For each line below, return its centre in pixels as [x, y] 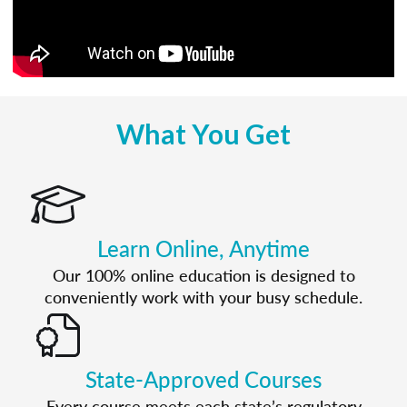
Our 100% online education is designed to [203, 275]
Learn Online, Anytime [203, 248]
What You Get [203, 134]
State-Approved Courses [203, 379]
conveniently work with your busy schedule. [203, 297]
